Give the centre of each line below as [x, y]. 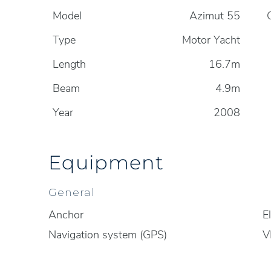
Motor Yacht [211, 40]
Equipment [106, 162]
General [72, 192]
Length [69, 64]
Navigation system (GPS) [108, 235]
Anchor [66, 215]
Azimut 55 [215, 16]
